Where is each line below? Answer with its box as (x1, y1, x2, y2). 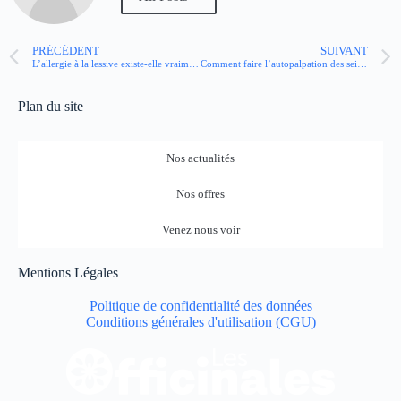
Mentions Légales (18, 265, 118, 280)
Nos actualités (166, 151, 235, 165)
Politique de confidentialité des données (89, 298, 312, 313)
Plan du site (18, 98, 83, 114)
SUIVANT (320, 45, 368, 58)
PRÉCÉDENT (32, 45, 99, 58)
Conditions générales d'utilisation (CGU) (85, 314, 316, 329)
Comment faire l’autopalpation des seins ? (356, 58, 367, 70)
